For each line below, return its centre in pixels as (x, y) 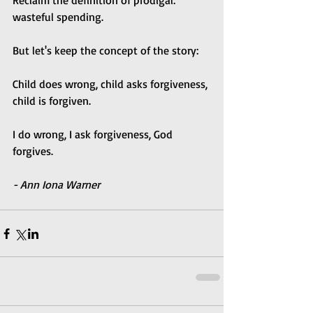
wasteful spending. (59, 17)
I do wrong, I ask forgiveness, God (94, 134)
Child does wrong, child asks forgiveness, (111, 84)
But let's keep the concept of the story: (105, 51)
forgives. (33, 151)
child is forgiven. (52, 101)
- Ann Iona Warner (56, 185)
